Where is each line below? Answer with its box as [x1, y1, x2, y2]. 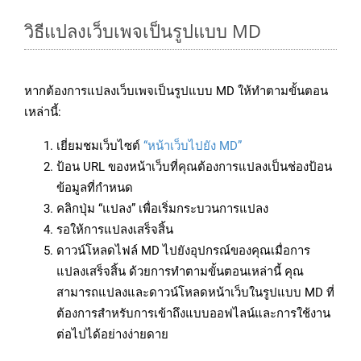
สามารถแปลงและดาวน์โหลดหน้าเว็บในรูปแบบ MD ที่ [56, 285, 334, 301]
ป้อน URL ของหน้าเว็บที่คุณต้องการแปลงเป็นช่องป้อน [56, 160, 332, 175]
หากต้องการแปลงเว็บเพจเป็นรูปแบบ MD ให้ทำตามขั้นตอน [24, 84, 328, 99]
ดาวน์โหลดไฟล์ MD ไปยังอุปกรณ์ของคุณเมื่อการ [56, 243, 310, 259]
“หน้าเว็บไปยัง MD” [143, 139, 242, 154]
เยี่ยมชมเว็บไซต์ [56, 139, 143, 154]
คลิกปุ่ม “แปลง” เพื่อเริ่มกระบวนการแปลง [56, 201, 268, 217]
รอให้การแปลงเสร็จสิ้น [56, 222, 173, 238]
